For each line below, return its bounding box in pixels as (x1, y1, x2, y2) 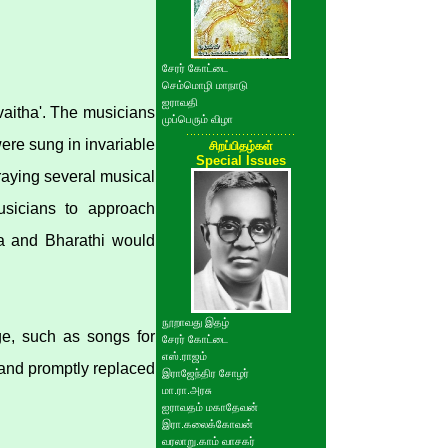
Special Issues (196, 153, 286, 168)
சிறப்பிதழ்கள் (209, 139, 273, 153)
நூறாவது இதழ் (162, 316, 229, 328)
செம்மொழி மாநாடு (162, 79, 248, 91)
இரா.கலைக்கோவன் (162, 418, 253, 430)
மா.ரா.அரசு (162, 384, 212, 396)
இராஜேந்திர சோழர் (162, 367, 249, 379)
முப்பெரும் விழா (162, 113, 233, 125)
